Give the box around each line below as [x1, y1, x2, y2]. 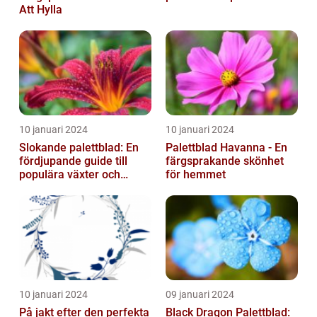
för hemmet [166, 167, 226, 181]
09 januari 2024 [166, 288, 234, 300]
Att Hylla [19, 2, 62, 16]
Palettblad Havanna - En [166, 140, 287, 154]
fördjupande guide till [19, 154, 127, 168]
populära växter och [19, 167, 120, 181]
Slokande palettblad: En [19, 140, 139, 154]
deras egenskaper [19, 180, 111, 195]
